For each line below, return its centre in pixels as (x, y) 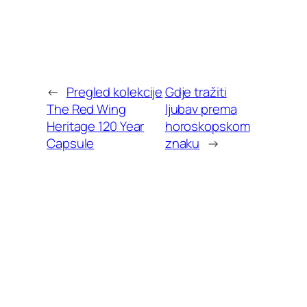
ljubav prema (201, 109)
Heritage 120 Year (96, 126)
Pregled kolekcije (114, 92)
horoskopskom (207, 126)
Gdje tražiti (196, 92)
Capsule (71, 144)
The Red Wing (86, 109)
